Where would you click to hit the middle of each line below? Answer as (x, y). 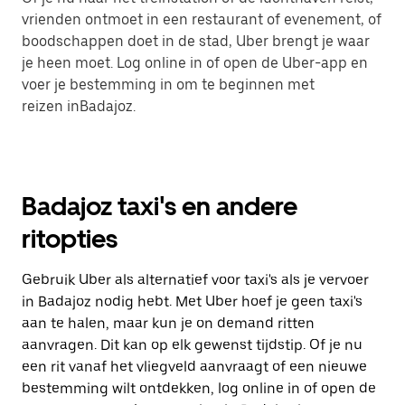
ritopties (70, 239)
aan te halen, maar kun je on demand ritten (168, 324)
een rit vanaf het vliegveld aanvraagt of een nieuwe (194, 367)
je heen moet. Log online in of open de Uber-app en (195, 63)
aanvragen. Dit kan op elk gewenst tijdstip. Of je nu (192, 345)
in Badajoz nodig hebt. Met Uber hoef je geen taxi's (192, 302)
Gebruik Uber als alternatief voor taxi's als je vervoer (195, 280)
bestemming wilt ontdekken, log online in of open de (199, 389)
